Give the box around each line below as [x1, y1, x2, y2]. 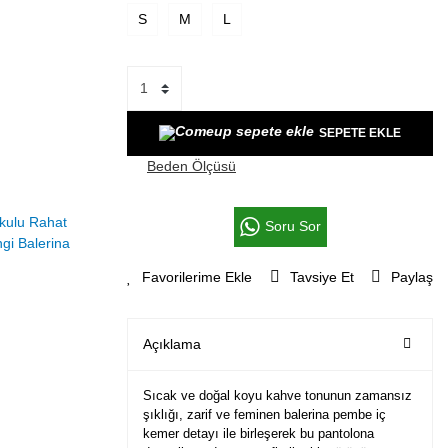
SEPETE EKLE [319, 126, 401, 141]
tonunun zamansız [301, 387, 412, 403]
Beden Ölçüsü [147, 157, 236, 174]
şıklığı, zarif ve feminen [143, 406, 284, 422]
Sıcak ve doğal [143, 387, 234, 403]
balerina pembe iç [284, 406, 386, 422]
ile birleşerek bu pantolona [219, 425, 374, 441]
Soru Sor [264, 218, 321, 235]
